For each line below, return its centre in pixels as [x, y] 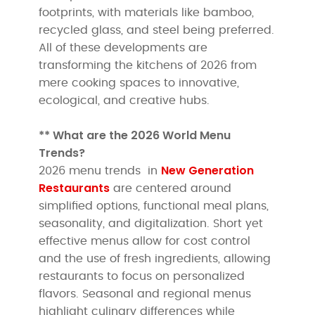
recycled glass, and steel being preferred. [157, 30]
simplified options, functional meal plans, [154, 206]
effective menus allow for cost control [145, 241]
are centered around [171, 188]
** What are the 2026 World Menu [135, 135]
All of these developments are [123, 47]
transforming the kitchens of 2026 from [148, 65]
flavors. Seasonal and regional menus [145, 294]
